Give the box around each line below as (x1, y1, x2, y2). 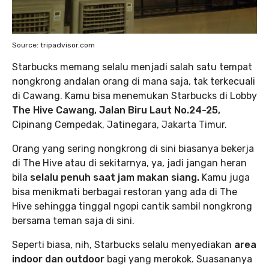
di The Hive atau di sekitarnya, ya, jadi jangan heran (12, 157, 247, 169)
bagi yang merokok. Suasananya (104, 253, 252, 265)
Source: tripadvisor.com (12, 41, 95, 50)
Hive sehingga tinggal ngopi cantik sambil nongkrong (12, 201, 252, 213)
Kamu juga (202, 172, 250, 184)
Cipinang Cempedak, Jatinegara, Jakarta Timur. (12, 119, 227, 131)
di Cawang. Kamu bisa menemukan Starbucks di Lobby (12, 90, 257, 102)
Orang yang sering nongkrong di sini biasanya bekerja (12, 143, 254, 155)
